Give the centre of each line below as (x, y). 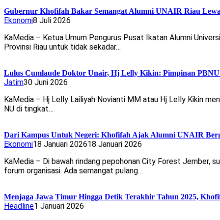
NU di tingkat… (29, 109)
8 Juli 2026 (52, 21)
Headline (19, 206)
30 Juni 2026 (46, 82)
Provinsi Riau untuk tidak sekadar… (62, 47)
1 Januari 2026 (59, 206)
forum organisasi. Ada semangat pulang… (73, 171)
